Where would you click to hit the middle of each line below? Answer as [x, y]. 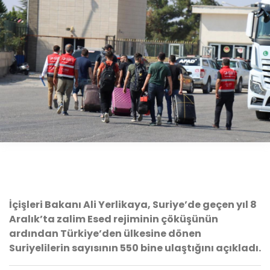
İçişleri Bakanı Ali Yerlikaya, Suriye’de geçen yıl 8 [133, 204]
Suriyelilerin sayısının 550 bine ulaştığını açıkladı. [135, 248]
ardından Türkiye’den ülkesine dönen [105, 233]
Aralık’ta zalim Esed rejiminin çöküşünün [114, 219]
